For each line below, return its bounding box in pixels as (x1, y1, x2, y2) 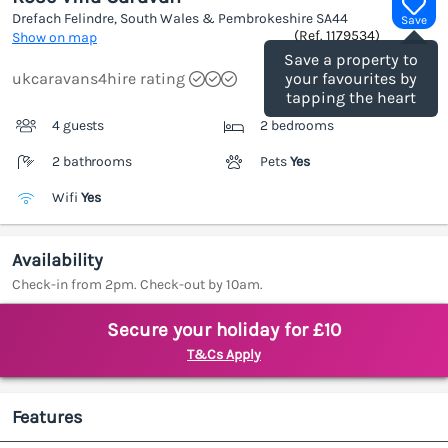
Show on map (12, 29, 97, 47)
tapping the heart (286, 88, 416, 108)
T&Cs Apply (187, 346, 261, 364)
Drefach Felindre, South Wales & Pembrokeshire (12, 10, 316, 28)
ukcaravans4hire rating (12, 69, 185, 89)
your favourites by (285, 69, 417, 89)
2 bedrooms (260, 117, 334, 135)
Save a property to (284, 50, 418, 70)
